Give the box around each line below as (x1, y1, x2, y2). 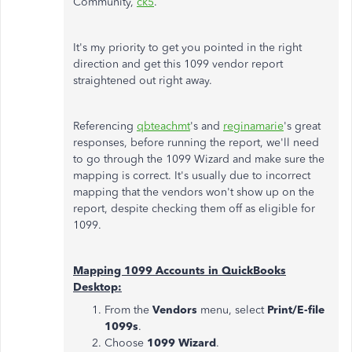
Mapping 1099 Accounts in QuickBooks (73, 264, 286, 277)
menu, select (200, 303, 267, 317)
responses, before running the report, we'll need (73, 136, 319, 149)
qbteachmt (137, 119, 190, 133)
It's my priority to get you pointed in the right (73, 41, 302, 54)
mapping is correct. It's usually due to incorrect (73, 169, 310, 182)
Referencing (73, 119, 137, 133)
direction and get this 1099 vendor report (73, 57, 283, 71)
